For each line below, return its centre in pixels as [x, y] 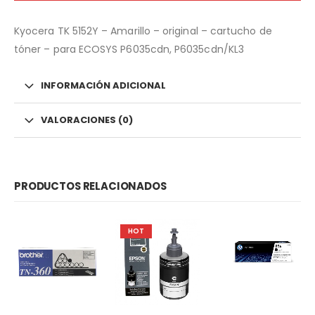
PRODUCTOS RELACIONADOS [90, 186]
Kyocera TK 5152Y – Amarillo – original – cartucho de [143, 31]
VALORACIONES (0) [87, 120]
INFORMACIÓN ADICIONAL [103, 85]
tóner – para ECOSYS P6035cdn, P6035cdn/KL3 [129, 49]
